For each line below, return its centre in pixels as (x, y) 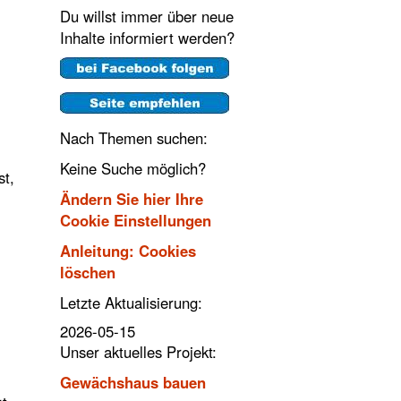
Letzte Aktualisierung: (132, 303)
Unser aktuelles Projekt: (139, 352)
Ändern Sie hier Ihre (132, 199)
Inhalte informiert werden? (148, 38)
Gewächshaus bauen (133, 382)
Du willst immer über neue (147, 16)
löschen (88, 272)
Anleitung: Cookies (128, 251)
